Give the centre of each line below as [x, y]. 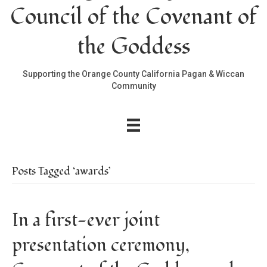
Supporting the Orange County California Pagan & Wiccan [133, 74]
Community [133, 86]
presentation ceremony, [101, 246]
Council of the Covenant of [133, 18]
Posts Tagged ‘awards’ [61, 172]
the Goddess [133, 47]
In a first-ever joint [86, 221]
